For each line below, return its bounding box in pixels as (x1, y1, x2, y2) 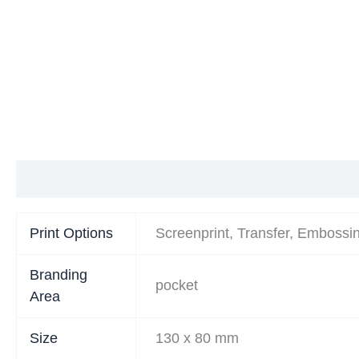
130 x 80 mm (155, 329, 240, 346)
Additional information (16, 170, 170, 187)
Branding (30, 266, 88, 283)
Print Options (30, 224, 114, 241)
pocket (155, 276, 199, 293)
